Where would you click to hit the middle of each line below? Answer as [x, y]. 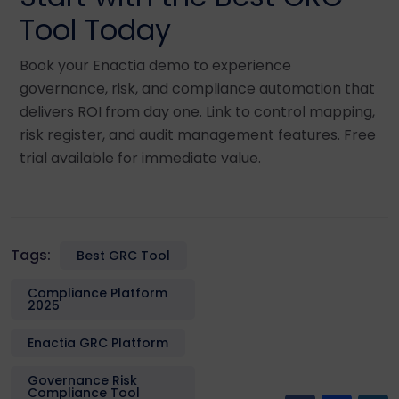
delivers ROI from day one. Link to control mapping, [197, 111]
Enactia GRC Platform [98, 342]
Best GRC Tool [123, 255]
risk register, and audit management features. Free [198, 134]
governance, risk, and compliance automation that [197, 88]
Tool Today [95, 29]
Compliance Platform [98, 293]
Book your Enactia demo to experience [155, 65]
